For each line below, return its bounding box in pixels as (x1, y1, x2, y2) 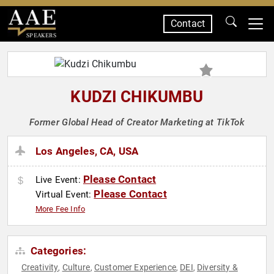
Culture (62, 262, 91, 273)
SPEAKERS (26, 31, 56, 39)
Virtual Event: (35, 189, 94, 201)
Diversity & (197, 262, 238, 273)
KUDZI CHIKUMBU (70, 87, 204, 106)
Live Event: (35, 174, 83, 186)
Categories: (28, 245, 87, 257)
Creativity (21, 262, 59, 273)
